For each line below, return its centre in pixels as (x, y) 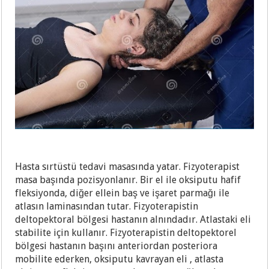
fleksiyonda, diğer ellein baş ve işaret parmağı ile (122, 193)
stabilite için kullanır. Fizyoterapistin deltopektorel (126, 233)
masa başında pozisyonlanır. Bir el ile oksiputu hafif (128, 180)
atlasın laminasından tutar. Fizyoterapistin (107, 207)
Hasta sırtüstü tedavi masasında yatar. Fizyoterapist (128, 167)
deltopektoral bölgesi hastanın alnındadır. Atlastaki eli (133, 220)
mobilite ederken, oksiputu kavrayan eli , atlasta (119, 259)
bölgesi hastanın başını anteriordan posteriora (116, 246)
